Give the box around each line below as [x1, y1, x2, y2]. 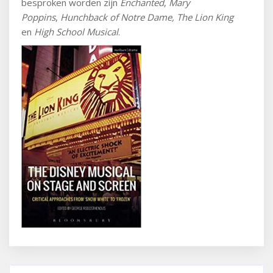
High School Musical [34, 26, 118, 38]
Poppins [21, 11, 55, 23]
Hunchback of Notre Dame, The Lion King [60, 11, 233, 23]
